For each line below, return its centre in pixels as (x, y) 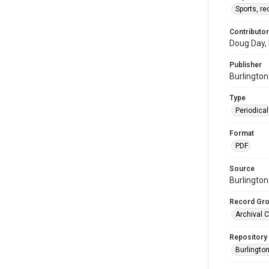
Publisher (246, 65)
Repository (248, 237)
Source (242, 168)
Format (242, 133)
